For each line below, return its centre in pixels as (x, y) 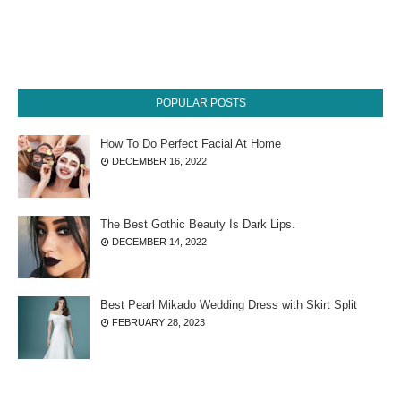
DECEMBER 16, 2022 (159, 161)
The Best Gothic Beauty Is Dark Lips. (198, 224)
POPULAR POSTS (200, 103)
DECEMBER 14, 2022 (159, 242)
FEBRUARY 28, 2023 (158, 322)
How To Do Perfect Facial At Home (191, 144)
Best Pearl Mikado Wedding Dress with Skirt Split (229, 305)
